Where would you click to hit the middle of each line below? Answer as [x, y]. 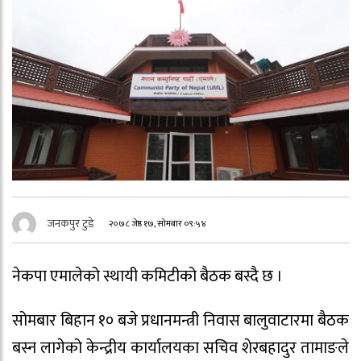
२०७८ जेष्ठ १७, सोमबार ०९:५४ [158, 224]
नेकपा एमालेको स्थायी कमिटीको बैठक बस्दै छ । [147, 276]
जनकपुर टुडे [71, 223]
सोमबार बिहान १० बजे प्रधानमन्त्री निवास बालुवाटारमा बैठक [180, 320]
